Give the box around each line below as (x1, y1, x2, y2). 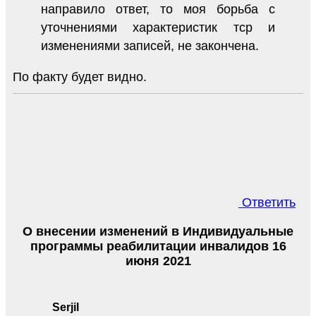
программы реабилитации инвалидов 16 (30, 238, 286, 253)
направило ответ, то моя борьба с (41, 1, 275, 16)
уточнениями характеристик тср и (41, 20, 275, 35)
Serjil (52, 300, 79, 313)
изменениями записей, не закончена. (41, 38, 259, 53)
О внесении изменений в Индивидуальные (23, 224, 293, 238)
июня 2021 (125, 253, 191, 268)
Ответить (238, 195, 296, 209)
